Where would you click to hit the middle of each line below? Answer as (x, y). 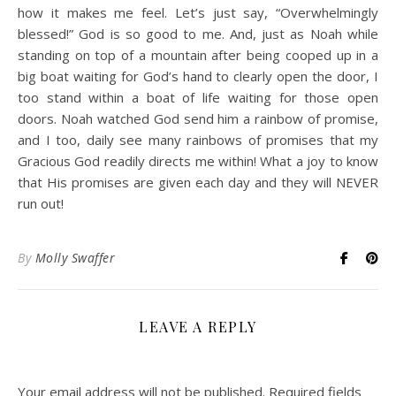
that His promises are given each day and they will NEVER (198, 182)
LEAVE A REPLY (198, 327)
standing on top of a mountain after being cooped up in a (198, 55)
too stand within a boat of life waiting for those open (198, 97)
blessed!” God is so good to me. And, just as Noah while (198, 34)
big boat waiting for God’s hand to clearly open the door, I (198, 76)
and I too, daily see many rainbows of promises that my (198, 140)
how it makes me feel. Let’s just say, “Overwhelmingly (198, 12)
